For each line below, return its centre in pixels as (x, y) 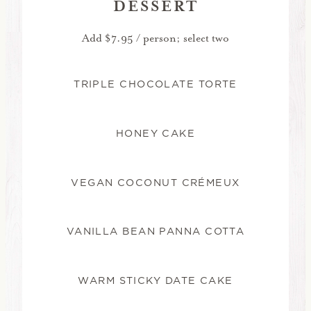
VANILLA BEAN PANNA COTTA (155, 232)
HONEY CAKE (155, 133)
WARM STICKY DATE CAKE (155, 281)
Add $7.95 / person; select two (155, 38)
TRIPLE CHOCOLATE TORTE (155, 84)
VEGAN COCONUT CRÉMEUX (155, 182)
